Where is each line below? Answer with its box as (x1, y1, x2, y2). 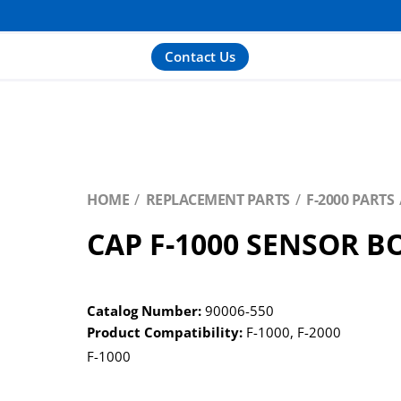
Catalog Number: (87, 302, 202, 320)
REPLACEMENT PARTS (145, 190, 290, 209)
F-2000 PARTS (306, 190, 395, 209)
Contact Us (165, 47, 236, 65)
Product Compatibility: (87, 323, 243, 341)
